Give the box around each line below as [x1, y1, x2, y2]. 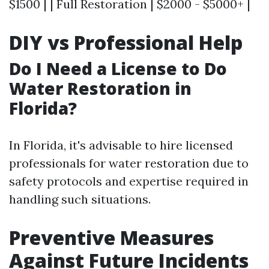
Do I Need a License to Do [9, 56, 227, 80]
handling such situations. [9, 191, 151, 207]
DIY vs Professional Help [9, 29, 243, 55]
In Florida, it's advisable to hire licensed [9, 137, 233, 153]
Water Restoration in [9, 76, 192, 100]
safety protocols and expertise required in [9, 173, 249, 189]
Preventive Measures [9, 224, 214, 250]
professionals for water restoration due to [9, 155, 249, 171]
